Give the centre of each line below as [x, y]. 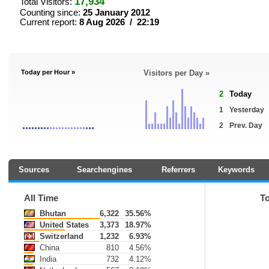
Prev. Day [246, 125]
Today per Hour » [48, 72]
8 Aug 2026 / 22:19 [119, 22]
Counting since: [51, 13]
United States [63, 225]
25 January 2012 [116, 13]
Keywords [236, 170]
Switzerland [60, 236]
